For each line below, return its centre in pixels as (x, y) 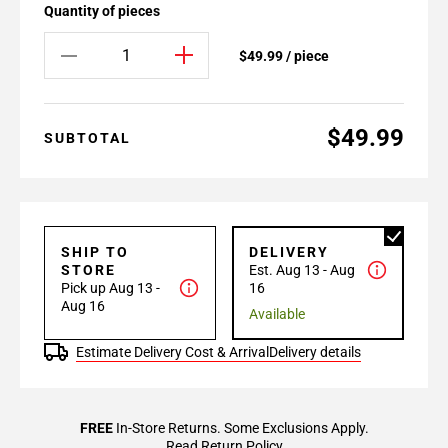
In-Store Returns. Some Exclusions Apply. (240, 428)
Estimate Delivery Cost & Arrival (172, 352)
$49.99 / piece (284, 55)
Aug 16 (83, 306)
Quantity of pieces (102, 11)
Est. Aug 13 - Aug (302, 270)
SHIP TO (95, 252)
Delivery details (315, 352)
